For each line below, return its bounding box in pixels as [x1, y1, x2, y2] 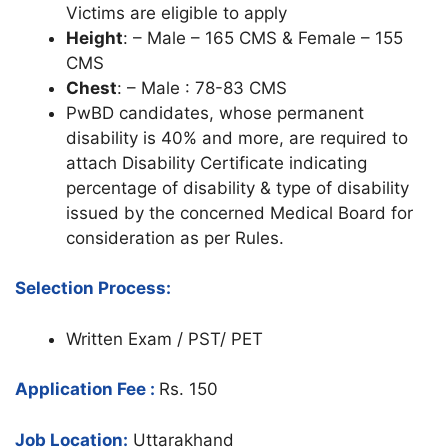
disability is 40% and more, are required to [66, 127, 408, 148]
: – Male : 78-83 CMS [117, 77, 287, 98]
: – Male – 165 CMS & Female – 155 [123, 27, 403, 48]
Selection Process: [15, 278, 171, 299]
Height [66, 27, 123, 48]
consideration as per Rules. [66, 227, 284, 248]
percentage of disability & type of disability [66, 177, 409, 198]
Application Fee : [15, 379, 159, 400]
